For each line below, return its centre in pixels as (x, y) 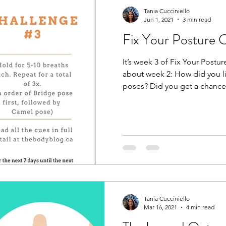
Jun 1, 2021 (159, 19)
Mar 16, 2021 (160, 207)
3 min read (197, 19)
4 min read (200, 207)
